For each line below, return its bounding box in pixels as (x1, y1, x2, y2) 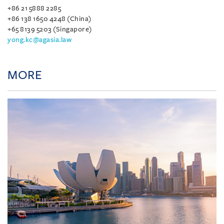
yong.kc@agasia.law (7, 35, 71, 43)
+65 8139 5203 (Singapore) (7, 25, 92, 33)
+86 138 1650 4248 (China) (7, 14, 91, 22)
